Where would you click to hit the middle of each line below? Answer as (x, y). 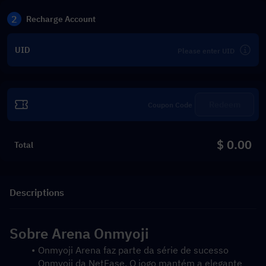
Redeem (224, 104)
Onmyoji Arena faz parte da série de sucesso (133, 250)
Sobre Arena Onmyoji (79, 233)
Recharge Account (61, 19)
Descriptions (37, 192)
